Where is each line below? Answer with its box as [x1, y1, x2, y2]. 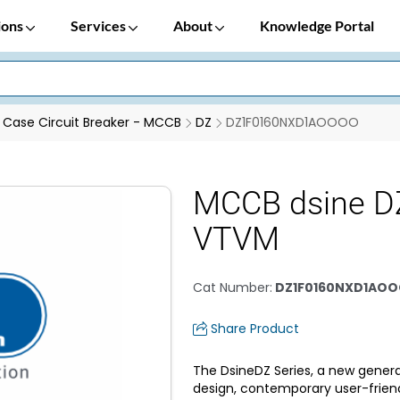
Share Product [211, 320, 299, 337]
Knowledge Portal [260, 17, 374, 34]
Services [71, 17, 129, 34]
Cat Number [193, 279, 270, 296]
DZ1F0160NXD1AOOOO [226, 113, 359, 131]
